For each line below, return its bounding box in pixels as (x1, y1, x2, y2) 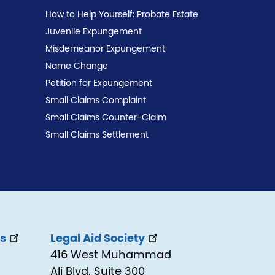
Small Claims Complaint (45, 96, 146, 106)
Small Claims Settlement (45, 131, 149, 140)
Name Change (45, 62, 108, 71)
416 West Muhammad (50, 250, 171, 261)
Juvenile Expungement (45, 28, 142, 37)
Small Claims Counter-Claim (45, 114, 166, 123)
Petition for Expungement (45, 79, 152, 88)
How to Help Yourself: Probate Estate (45, 10, 198, 20)
